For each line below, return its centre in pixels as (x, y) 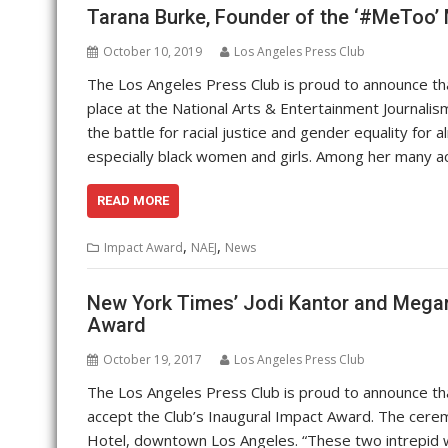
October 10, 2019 (152, 52)
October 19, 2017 (152, 359)
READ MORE (133, 201)
